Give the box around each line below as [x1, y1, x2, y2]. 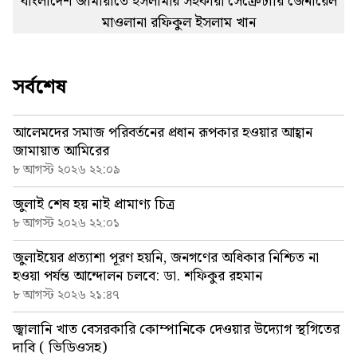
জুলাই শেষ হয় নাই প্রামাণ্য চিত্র [13, 193, 175, 217]
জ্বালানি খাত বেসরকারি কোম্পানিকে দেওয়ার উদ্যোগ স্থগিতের [13, 318, 339, 342]
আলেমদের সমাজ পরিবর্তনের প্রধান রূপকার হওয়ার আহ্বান [13, 121, 312, 145]
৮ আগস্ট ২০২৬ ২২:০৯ [13, 160, 120, 181]
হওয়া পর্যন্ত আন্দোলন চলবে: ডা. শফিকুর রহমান [13, 265, 262, 288]
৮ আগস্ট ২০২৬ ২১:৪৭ [13, 285, 120, 306]
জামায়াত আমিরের [13, 139, 109, 163]
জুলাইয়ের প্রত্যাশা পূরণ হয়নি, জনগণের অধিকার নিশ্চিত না [13, 246, 319, 270]
